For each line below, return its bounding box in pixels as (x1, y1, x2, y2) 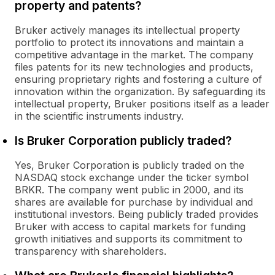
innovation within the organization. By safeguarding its (15, 85, 266, 98)
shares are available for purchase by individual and (15, 196, 253, 208)
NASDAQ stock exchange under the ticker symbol (15, 171, 249, 184)
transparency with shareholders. (15, 245, 166, 257)
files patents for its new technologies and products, (15, 61, 254, 73)
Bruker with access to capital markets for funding (15, 220, 246, 233)
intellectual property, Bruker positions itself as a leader (15, 98, 269, 110)
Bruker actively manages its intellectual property (15, 24, 240, 36)
